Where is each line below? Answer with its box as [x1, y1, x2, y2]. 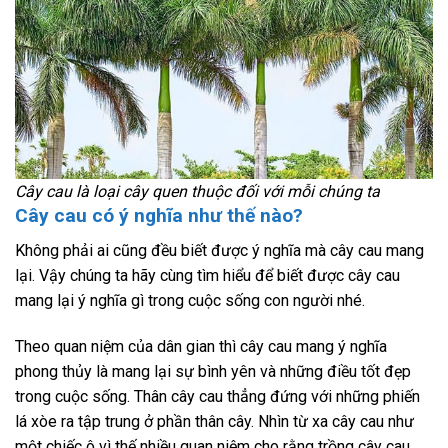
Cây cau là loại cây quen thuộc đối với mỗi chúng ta [15, 182, 380, 202]
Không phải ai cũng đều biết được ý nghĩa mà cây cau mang [15, 240, 424, 260]
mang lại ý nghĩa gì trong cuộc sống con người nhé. [15, 290, 365, 310]
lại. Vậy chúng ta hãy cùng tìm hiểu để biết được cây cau [15, 265, 400, 285]
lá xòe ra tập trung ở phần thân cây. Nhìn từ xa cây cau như [15, 411, 414, 431]
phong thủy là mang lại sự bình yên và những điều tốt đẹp [15, 361, 411, 381]
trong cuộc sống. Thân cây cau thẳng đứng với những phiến [15, 386, 420, 406]
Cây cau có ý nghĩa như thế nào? [15, 204, 303, 228]
